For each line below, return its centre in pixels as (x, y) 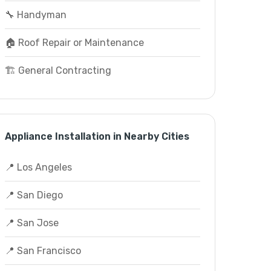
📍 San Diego (34, 195)
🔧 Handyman (35, 15)
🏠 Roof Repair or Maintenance (74, 43)
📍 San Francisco (43, 251)
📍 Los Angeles (38, 167)
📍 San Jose (31, 223)
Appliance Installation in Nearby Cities (97, 136)
